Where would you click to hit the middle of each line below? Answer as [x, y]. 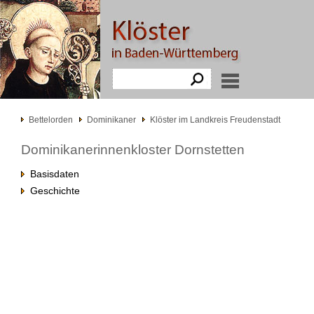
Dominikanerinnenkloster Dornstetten [133, 150]
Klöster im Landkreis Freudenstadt [215, 120]
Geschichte [52, 191]
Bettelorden [51, 120]
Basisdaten [52, 174]
